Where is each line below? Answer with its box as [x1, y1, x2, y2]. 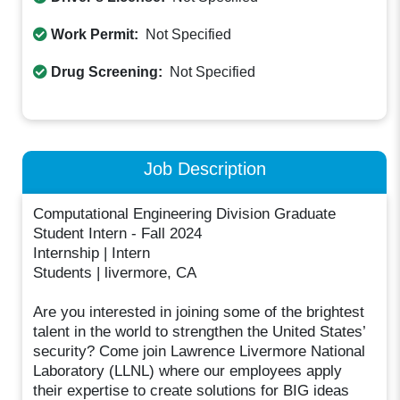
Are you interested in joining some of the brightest [33, 303, 365, 321]
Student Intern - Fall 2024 [33, 224, 203, 242]
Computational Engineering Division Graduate [33, 204, 337, 222]
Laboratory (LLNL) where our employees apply [33, 362, 343, 379]
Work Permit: [47, 27, 143, 43]
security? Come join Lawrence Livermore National [33, 342, 366, 360]
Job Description [143, 158, 266, 179]
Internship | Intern [33, 244, 151, 262]
